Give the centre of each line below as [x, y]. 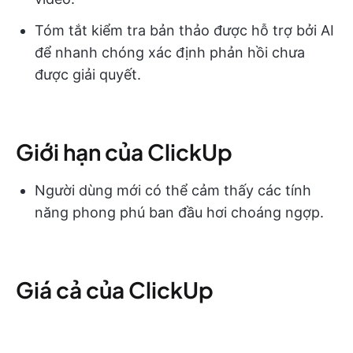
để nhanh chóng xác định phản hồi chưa [170, 52]
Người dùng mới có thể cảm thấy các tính [173, 190]
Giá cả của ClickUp [115, 289]
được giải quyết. [88, 74]
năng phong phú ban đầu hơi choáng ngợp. [179, 212]
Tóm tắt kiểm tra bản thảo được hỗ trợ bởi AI [184, 30]
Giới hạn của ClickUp [124, 151]
